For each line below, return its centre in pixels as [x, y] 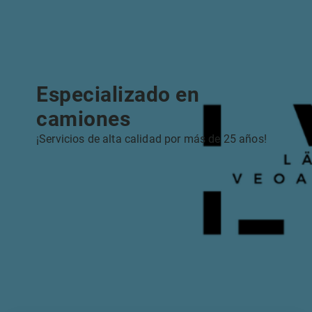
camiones [83, 119]
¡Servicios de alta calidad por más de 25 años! [151, 139]
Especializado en [118, 94]
